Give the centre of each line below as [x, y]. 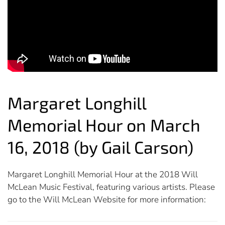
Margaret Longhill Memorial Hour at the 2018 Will [103, 175]
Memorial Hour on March [104, 125]
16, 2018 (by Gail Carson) [100, 147]
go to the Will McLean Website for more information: [107, 200]
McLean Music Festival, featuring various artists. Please [111, 187]
